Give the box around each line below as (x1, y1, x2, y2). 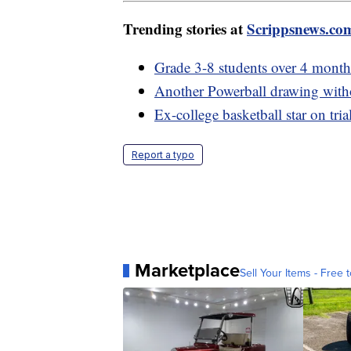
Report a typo (132, 149, 194, 161)
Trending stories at (123, 18, 247, 40)
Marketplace (135, 256, 240, 285)
